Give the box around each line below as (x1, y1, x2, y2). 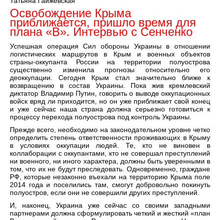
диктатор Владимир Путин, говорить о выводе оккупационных (10, 89, 210, 98)
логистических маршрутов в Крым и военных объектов (10, 50, 210, 58)
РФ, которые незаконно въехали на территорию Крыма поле (10, 173, 210, 181)
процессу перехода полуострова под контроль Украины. (10, 113, 192, 121)
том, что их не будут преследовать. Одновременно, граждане (10, 165, 210, 173)
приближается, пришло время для (10, 16, 196, 29)
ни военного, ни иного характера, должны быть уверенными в (10, 157, 210, 165)
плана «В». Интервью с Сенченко (10, 25, 192, 39)
